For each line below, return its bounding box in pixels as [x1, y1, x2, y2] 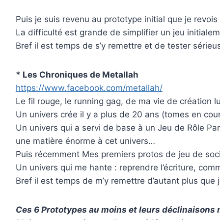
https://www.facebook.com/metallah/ [15, 82, 163, 93]
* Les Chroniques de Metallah [15, 69, 138, 80]
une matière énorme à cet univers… [15, 136, 155, 146]
